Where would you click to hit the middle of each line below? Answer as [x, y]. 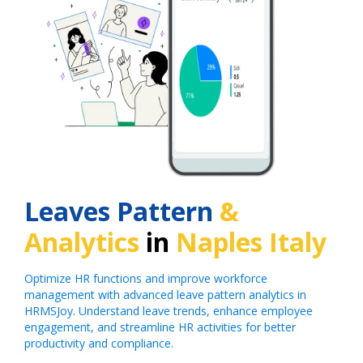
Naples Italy [251, 241]
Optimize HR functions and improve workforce [146, 278]
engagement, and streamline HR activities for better [160, 327]
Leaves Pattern [119, 211]
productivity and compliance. [99, 343]
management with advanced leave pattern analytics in [165, 294]
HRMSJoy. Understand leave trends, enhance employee [169, 310]
